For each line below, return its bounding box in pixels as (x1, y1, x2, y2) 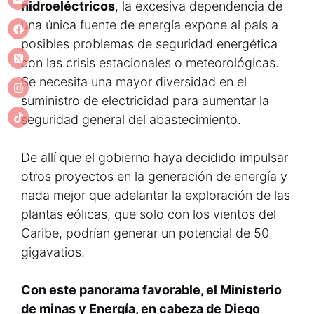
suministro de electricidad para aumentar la (21, 93, 269, 108)
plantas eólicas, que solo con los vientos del (21, 207, 276, 221)
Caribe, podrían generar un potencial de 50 (21, 226, 269, 240)
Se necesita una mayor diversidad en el (21, 74, 247, 89)
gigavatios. (21, 245, 85, 259)
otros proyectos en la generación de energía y (21, 169, 287, 184)
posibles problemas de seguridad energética (21, 36, 278, 51)
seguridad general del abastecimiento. (21, 112, 241, 127)
